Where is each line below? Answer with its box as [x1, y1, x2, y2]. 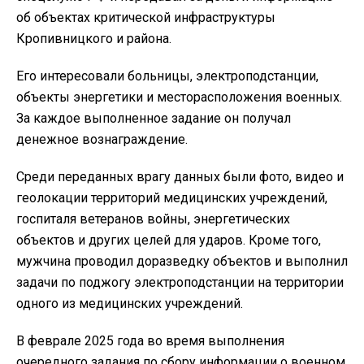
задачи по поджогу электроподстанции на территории [16, 275, 344, 291]
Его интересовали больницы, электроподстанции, [16, 68, 318, 84]
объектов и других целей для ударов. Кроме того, [16, 232, 321, 249]
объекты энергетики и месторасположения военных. [16, 89, 342, 106]
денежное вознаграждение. [16, 132, 188, 148]
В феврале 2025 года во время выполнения [16, 333, 284, 349]
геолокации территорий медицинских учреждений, [16, 190, 327, 206]
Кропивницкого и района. [16, 31, 171, 47]
